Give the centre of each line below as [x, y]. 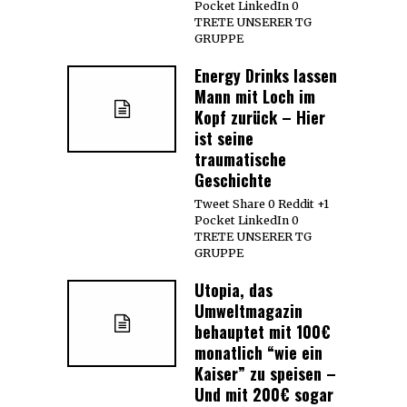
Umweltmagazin [248, 310]
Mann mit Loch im [255, 96]
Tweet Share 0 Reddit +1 [262, 203]
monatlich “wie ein [258, 352]
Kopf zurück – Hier [260, 117]
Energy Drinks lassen [266, 75]
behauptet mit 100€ [263, 331]
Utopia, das [233, 289]
